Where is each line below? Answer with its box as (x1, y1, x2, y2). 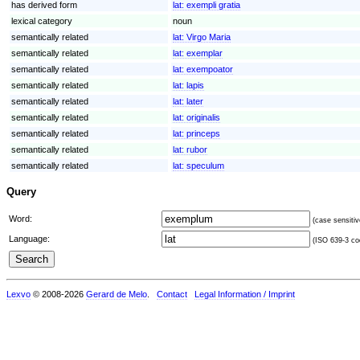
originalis (186, 112, 220, 122)
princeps (186, 128, 220, 138)
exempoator (186, 63, 233, 74)
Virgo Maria (186, 31, 231, 42)
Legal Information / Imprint (194, 288, 295, 299)
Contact (157, 288, 187, 299)
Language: (9, 233, 50, 243)
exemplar (186, 47, 223, 58)
